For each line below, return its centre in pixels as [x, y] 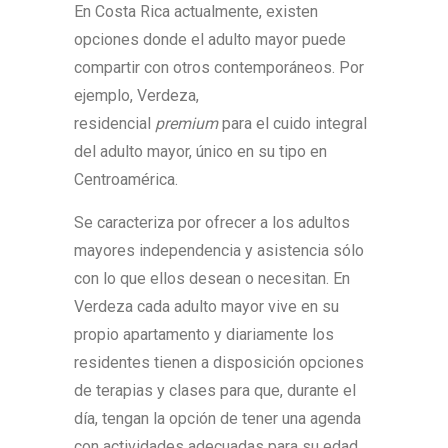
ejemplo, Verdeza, [136, 95]
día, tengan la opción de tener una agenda [217, 418]
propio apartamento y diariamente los [204, 334]
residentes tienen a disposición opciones [219, 362]
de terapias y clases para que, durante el [215, 390]
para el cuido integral [292, 123]
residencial [112, 123]
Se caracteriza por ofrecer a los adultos [212, 222]
